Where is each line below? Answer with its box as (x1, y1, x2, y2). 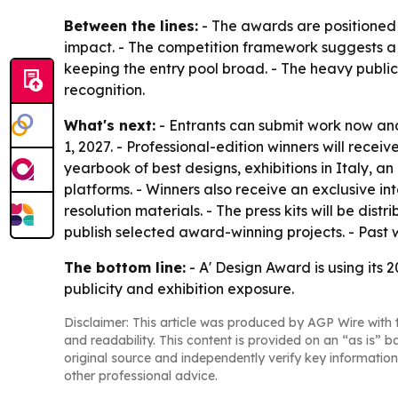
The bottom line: (64, 259, 186, 277)
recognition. (64, 81, 145, 99)
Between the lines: (64, 17, 198, 36)
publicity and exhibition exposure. (64, 280, 294, 298)
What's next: (64, 116, 155, 135)
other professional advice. (64, 368, 218, 385)
